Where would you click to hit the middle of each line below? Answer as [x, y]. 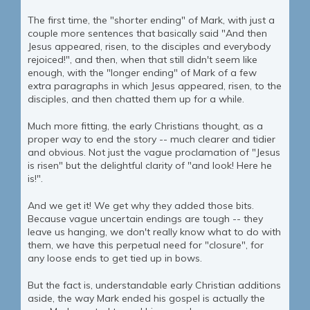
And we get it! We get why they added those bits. [141, 206]
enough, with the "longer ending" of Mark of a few [142, 73]
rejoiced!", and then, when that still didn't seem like [143, 60]
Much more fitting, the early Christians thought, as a [145, 126]
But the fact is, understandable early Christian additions [154, 285]
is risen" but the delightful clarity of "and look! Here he [150, 166]
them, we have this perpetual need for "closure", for [146, 245]
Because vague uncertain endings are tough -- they [145, 219]
